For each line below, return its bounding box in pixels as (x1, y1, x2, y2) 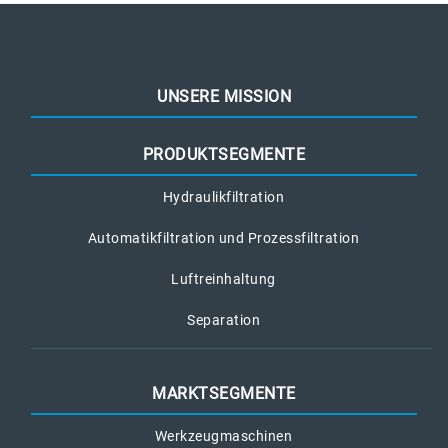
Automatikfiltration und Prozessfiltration (87, 230, 360, 247)
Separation (187, 312, 260, 329)
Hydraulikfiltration (162, 189, 285, 206)
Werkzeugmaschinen (154, 428, 293, 445)
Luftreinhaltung (171, 271, 276, 288)
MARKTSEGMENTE (152, 384, 296, 404)
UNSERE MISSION (157, 87, 291, 107)
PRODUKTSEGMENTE (142, 145, 306, 165)
